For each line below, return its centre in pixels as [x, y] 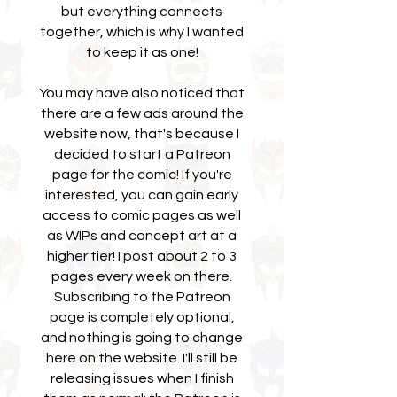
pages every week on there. [142, 276]
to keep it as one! [142, 52]
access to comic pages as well [142, 215]
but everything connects [142, 12]
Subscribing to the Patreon [142, 297]
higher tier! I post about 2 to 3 [142, 256]
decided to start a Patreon [142, 154]
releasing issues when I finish [142, 378]
